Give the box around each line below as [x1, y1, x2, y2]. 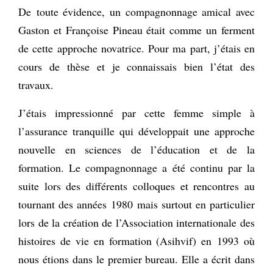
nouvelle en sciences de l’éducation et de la [18, 141, 255, 157]
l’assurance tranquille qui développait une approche [18, 123, 255, 138]
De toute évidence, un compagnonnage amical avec [18, 4, 255, 19]
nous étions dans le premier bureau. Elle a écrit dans [18, 251, 255, 266]
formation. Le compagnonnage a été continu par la [18, 160, 255, 175]
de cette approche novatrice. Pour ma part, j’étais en [18, 40, 255, 55]
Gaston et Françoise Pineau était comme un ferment [18, 22, 255, 37]
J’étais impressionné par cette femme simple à [18, 105, 255, 120]
